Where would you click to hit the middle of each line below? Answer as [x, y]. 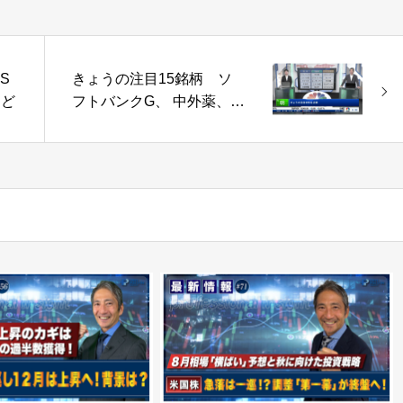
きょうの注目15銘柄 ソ [152, 79]
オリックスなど [122, 124]
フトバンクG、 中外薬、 [151, 102]
